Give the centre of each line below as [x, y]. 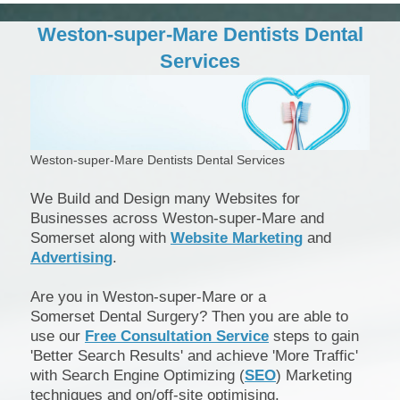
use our [58, 336]
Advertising [71, 257]
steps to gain [314, 336]
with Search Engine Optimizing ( [137, 375]
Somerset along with [100, 237]
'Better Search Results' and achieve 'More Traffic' [194, 355]
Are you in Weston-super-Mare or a [148, 296]
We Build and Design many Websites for [165, 198]
